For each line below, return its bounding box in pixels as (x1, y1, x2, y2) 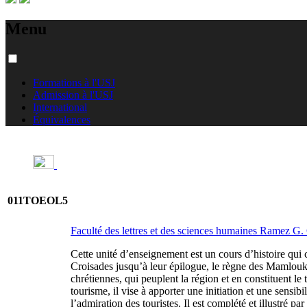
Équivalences (33, 113, 90, 125)
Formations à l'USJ (33, 76, 115, 88)
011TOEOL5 (8, 194, 68, 206)
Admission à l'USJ (33, 88, 113, 101)
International (33, 101, 87, 113)
